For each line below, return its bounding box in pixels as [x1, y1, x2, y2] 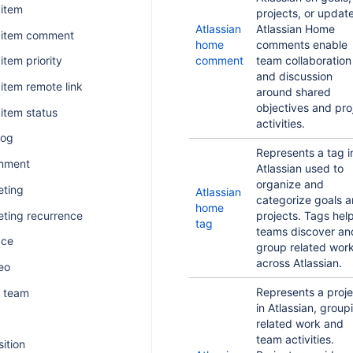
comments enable [256, 38, 347, 51]
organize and [256, 177, 324, 191]
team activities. [256, 333, 334, 346]
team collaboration [256, 54, 351, 67]
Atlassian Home [256, 22, 335, 35]
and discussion [256, 69, 333, 83]
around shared [256, 85, 331, 98]
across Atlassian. [256, 256, 342, 269]
